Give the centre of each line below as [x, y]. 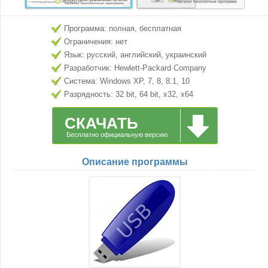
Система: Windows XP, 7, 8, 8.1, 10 [127, 81]
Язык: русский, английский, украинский [135, 55]
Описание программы [135, 162]
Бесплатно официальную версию [117, 135]
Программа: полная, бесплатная [123, 28]
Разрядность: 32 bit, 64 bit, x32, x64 [129, 94]
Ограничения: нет [96, 42]
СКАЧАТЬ [101, 123]
